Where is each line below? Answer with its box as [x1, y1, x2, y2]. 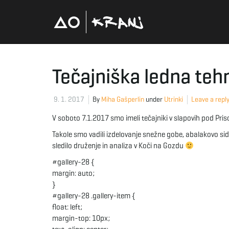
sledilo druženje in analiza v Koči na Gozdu [52, 141, 185, 150]
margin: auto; [52, 169, 95, 178]
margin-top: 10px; [52, 214, 110, 223]
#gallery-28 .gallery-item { [52, 191, 135, 200]
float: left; [52, 202, 82, 212]
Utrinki [164, 95, 183, 104]
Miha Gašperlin [101, 95, 144, 104]
